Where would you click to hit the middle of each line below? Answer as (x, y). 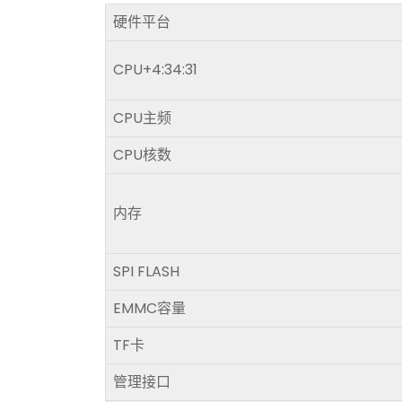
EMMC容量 (149, 308)
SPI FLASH (146, 271)
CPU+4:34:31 (155, 70)
